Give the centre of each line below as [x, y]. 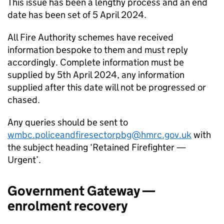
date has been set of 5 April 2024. [77, 15]
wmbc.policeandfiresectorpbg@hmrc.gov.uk [99, 135]
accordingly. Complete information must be [96, 62]
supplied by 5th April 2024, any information [96, 75]
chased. [24, 100]
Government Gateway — [81, 191]
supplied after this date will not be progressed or [107, 87]
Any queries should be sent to [68, 122]
